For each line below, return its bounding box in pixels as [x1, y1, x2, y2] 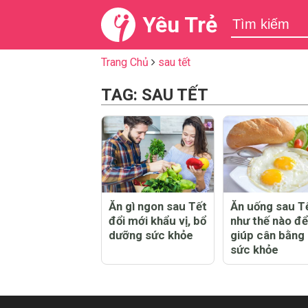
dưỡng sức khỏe [109, 228, 193, 242]
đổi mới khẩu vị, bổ [109, 213, 206, 228]
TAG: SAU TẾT [101, 85, 208, 104]
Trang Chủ [101, 56, 148, 69]
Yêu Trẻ [142, 12, 217, 38]
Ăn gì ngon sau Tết [109, 199, 207, 213]
